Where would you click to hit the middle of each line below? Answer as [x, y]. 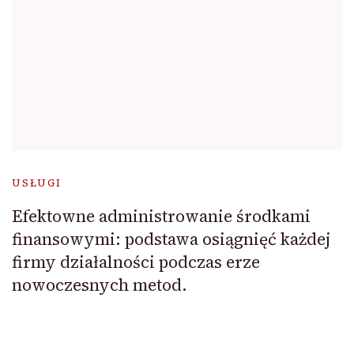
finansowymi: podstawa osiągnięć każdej [171, 239]
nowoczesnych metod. [100, 285]
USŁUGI [37, 183]
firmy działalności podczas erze [136, 262]
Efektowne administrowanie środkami [161, 217]
